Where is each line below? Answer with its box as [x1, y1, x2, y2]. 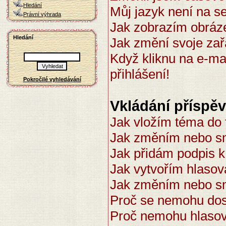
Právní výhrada [23, 11, 61, 17]
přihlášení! [110, 67, 169, 82]
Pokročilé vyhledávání [23, 76, 81, 82]
